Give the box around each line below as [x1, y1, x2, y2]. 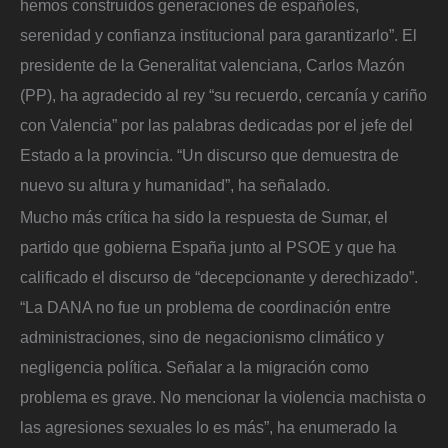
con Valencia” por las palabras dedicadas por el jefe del [20, 115, 413, 134]
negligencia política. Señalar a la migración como [20, 357, 369, 376]
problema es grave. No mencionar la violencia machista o [20, 387, 426, 406]
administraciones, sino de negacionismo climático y [20, 327, 384, 346]
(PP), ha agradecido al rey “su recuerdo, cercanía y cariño [20, 85, 427, 104]
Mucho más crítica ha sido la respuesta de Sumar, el [20, 207, 388, 226]
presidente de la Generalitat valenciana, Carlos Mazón [20, 55, 405, 74]
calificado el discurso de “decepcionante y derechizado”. [20, 267, 418, 286]
